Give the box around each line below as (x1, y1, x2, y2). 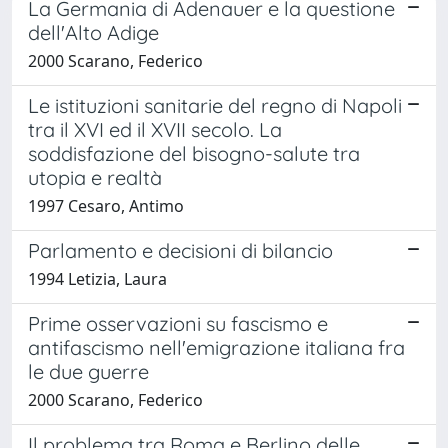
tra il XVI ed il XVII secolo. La (28, 116, 282, 142)
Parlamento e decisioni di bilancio (28, 237, 333, 263)
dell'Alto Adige (28, 19, 159, 45)
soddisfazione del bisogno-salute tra (28, 140, 360, 166)
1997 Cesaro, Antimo (28, 194, 184, 217)
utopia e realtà (28, 164, 162, 190)
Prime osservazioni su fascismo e (28, 310, 328, 336)
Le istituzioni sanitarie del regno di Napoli (28, 92, 402, 118)
